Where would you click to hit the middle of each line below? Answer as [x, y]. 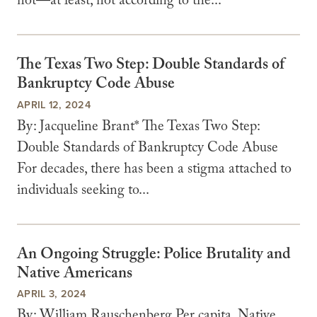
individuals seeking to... [83, 191]
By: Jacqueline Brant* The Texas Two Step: [138, 128]
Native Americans [75, 275]
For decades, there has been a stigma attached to [154, 170]
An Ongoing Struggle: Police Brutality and [154, 255]
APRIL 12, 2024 [54, 104]
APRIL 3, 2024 [52, 294]
